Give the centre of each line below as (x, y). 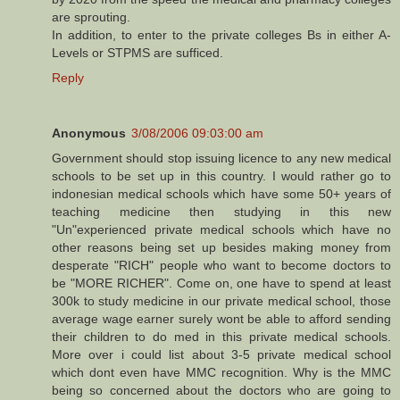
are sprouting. (91, 17)
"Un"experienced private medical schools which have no (221, 230)
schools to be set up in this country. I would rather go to (221, 176)
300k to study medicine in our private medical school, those (221, 301)
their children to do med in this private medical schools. (221, 337)
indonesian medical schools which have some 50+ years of (221, 194)
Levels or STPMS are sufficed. (137, 53)
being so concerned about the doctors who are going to (221, 391)
